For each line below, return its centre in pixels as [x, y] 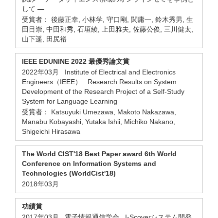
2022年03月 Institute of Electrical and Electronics [99, 72]
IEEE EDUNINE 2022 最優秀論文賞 [76, 61]
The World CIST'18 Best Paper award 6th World [99, 154]
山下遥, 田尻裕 [44, 39]
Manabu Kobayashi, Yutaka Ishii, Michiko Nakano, [99, 122]
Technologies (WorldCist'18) [69, 173]
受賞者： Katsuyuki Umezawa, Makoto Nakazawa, [99, 112]
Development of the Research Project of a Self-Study [103, 91]
